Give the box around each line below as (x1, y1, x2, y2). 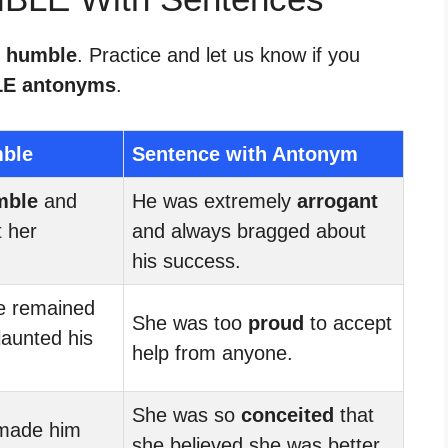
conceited (241, 403, 334, 426)
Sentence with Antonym (132, 142, 358, 165)
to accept (304, 311, 392, 334)
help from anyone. (132, 341, 293, 364)
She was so (132, 403, 241, 426)
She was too (132, 311, 248, 334)
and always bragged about (132, 219, 366, 242)
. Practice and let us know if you (77, 43, 360, 66)
